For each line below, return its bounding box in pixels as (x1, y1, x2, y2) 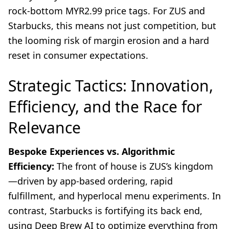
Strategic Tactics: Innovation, (8, 75, 213, 97)
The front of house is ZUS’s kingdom (54, 160, 213, 173)
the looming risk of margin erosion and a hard (8, 34, 209, 47)
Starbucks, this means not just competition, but (8, 19, 216, 32)
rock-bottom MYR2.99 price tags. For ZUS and (8, 5, 205, 17)
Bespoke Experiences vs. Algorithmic (8, 145, 175, 158)
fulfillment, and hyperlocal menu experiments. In (8, 190, 221, 202)
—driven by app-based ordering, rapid (8, 175, 173, 188)
